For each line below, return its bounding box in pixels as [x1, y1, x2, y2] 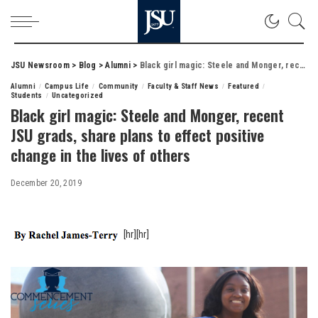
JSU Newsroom [11, 60, 70, 70]
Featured [228, 82, 260, 91]
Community [98, 82, 138, 91]
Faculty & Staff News [148, 82, 219, 91]
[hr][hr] [124, 229, 149, 241]
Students [11, 91, 43, 100]
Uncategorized [52, 91, 104, 100]
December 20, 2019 [11, 178, 82, 188]
